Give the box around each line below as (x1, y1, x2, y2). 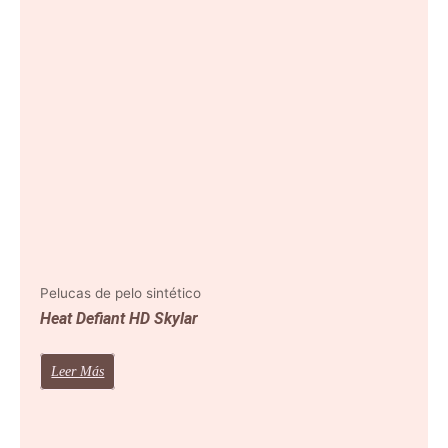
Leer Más (51, 364, 105, 380)
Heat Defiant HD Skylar (40, 309, 199, 329)
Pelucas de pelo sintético (40, 285, 202, 302)
